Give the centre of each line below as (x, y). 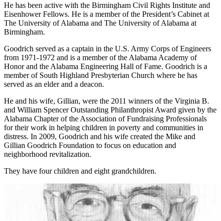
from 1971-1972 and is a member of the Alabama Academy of (100, 58)
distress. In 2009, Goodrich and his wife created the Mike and (100, 137)
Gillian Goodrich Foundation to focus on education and (90, 146)
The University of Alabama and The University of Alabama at (100, 23)
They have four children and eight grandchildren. (80, 171)
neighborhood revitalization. (48, 154)
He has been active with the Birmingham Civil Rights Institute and (107, 5)
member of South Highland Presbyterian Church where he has (101, 75)
